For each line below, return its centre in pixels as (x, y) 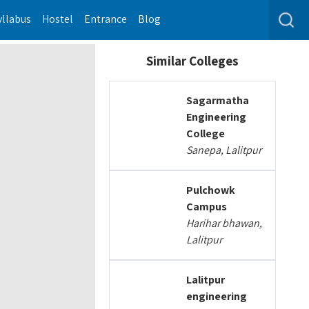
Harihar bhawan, (225, 223)
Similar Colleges (193, 61)
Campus (207, 207)
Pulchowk (211, 190)
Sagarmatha (218, 100)
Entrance (106, 19)
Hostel (58, 19)
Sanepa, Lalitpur (224, 150)
